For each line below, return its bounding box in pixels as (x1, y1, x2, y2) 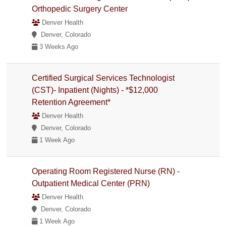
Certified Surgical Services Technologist (32, 73, 175, 82)
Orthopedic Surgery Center (32, 4, 128, 13)
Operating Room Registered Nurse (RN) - (32, 166, 180, 176)
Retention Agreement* (32, 97, 111, 106)
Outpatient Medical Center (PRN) (32, 179, 150, 188)
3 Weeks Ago (37, 42, 79, 50)
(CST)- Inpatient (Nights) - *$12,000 (32, 85, 158, 94)
